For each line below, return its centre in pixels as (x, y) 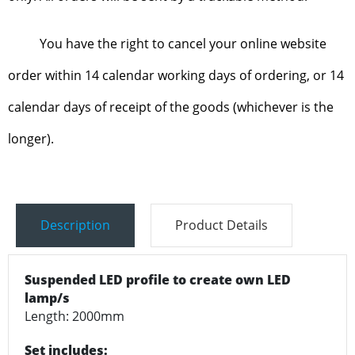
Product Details (221, 225)
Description (75, 225)
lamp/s (47, 298)
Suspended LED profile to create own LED (158, 280)
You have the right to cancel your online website (183, 44)
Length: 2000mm (74, 317)
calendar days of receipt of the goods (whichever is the (171, 107)
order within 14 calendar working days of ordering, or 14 (176, 76)
